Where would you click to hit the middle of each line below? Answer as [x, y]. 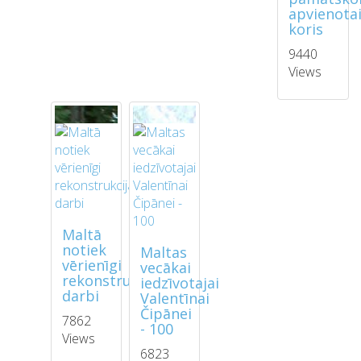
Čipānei [166, 314]
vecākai [165, 268]
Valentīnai [174, 299]
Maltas [163, 253]
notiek [85, 250]
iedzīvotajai [179, 283]
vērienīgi [92, 266]
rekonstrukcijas [116, 281]
